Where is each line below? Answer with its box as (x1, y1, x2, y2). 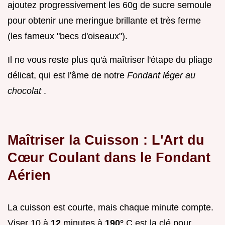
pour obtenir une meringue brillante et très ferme (8, 15, 201, 26)
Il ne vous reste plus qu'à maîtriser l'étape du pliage (8, 54, 212, 65)
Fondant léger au (127, 70, 195, 80)
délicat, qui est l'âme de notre (8, 70, 127, 80)
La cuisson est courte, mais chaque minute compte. (8, 202, 213, 212)
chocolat (8, 85, 44, 96)
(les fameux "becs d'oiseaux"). (8, 31, 128, 41)
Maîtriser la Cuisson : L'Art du (8, 132, 204, 148)
